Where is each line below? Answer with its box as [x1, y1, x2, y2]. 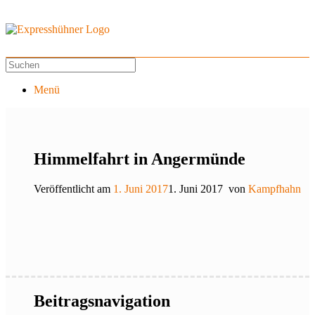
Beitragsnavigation [34, 291, 170, 310]
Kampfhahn [248, 182, 301, 195]
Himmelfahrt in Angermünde [34, 149, 245, 168]
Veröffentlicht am [34, 182, 113, 195]
